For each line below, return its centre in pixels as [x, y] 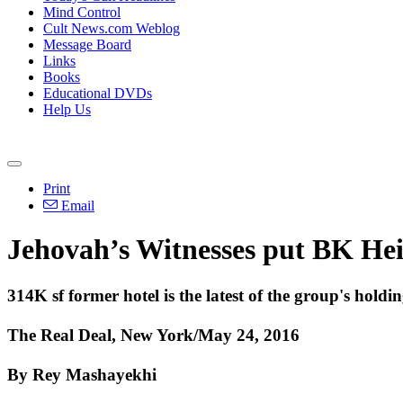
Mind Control [82, 12]
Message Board [87, 45]
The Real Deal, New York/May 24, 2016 [153, 335]
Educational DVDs [98, 93]
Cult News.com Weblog [112, 28]
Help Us [67, 109]
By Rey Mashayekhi [82, 374]
